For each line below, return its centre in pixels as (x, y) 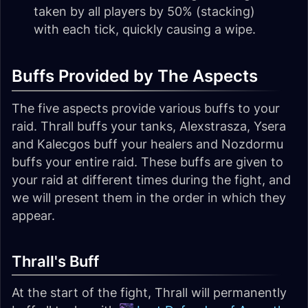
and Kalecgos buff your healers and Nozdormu (147, 144)
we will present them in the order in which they (149, 198)
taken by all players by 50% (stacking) (144, 12)
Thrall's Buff (55, 262)
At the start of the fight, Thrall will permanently (149, 293)
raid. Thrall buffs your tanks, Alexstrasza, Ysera (149, 126)
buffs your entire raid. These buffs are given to (147, 162)
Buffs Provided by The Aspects (135, 76)
